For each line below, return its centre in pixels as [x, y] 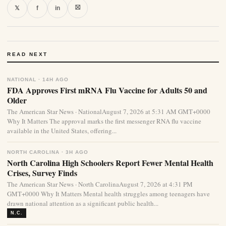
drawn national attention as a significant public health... [83, 204]
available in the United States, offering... [62, 131]
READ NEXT [27, 54]
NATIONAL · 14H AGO [38, 80]
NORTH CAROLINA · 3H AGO [48, 152]
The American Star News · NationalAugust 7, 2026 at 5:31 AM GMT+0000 [109, 112]
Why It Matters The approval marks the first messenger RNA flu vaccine [104, 121]
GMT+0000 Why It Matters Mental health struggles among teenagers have [108, 194]
